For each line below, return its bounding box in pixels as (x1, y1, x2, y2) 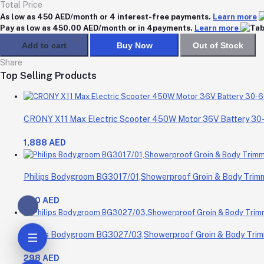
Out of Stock (193, 40, 244, 50)
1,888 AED (24, 137, 66, 147)
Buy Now (116, 40, 153, 50)
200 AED (24, 195, 60, 205)
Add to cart (22, 40, 67, 50)
